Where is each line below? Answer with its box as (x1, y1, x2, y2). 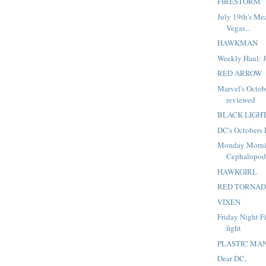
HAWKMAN (217, 37, 258, 49)
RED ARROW (217, 68, 262, 79)
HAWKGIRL (217, 166, 258, 177)
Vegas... (226, 22, 251, 33)
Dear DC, (217, 253, 247, 264)
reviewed (226, 94, 256, 105)
